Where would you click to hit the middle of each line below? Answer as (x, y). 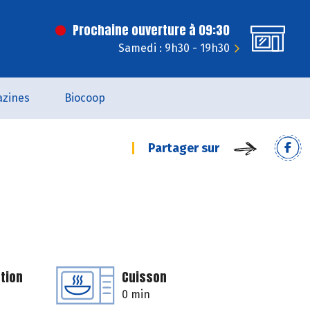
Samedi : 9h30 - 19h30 (174, 48)
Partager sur (184, 148)
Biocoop (85, 98)
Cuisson (144, 277)
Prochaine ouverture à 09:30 (151, 30)
